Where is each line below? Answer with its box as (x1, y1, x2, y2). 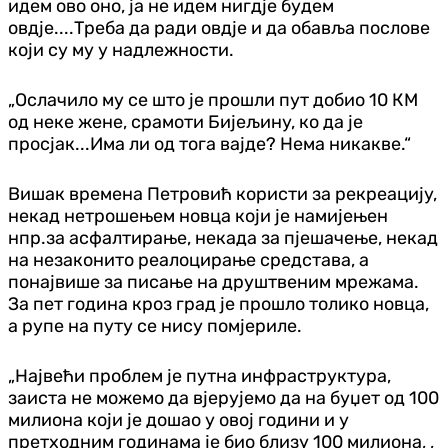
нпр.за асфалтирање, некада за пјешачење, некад (8, 226, 438, 249)
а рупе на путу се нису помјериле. (8, 314, 302, 337)
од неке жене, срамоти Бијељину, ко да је (8, 110, 363, 133)
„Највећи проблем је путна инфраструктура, (8, 364, 391, 387)
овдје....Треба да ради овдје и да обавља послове (8, 16, 430, 39)
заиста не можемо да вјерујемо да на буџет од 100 (8, 386, 439, 409)
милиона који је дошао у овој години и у (8, 408, 349, 431)
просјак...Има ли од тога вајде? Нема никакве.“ (8, 132, 411, 155)
